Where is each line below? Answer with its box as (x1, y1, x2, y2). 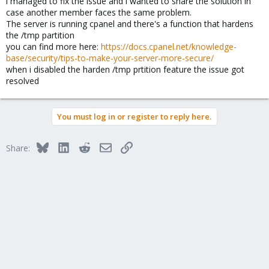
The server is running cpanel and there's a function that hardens (6, 18, 253, 29)
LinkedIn (68, 141, 101, 152)
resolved (6, 75, 39, 86)
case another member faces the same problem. (6, 7, 192, 18)
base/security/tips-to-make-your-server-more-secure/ (6, 52, 214, 64)
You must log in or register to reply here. (57, 111, 211, 122)
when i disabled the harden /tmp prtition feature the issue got (6, 64, 244, 75)
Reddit (89, 141, 115, 152)
